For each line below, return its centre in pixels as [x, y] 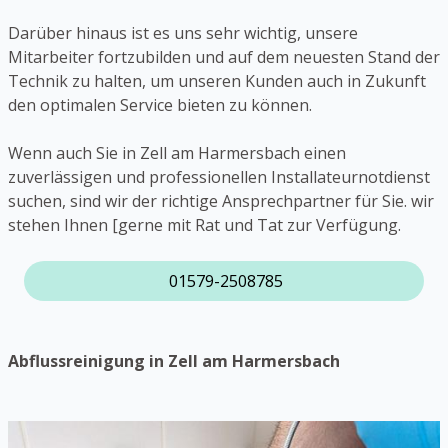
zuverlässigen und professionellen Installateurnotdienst [219, 177]
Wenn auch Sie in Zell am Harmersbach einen [177, 153]
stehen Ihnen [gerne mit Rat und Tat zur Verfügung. [204, 225]
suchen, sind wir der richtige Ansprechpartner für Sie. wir [221, 201]
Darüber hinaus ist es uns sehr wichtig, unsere [183, 33]
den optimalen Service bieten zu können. [160, 105]
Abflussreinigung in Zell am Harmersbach [174, 361]
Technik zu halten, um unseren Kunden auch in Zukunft [217, 81]
